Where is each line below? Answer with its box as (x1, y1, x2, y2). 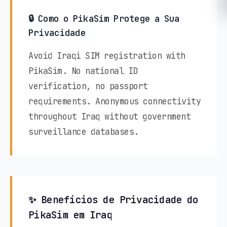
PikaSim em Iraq (28, 208, 112, 221)
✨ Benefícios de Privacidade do (28, 193, 199, 206)
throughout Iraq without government (28, 110, 191, 122)
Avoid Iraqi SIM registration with (28, 50, 185, 61)
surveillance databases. (28, 126, 139, 137)
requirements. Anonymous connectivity (28, 95, 201, 107)
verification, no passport (28, 80, 148, 92)
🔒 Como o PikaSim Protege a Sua (28, 12, 180, 24)
